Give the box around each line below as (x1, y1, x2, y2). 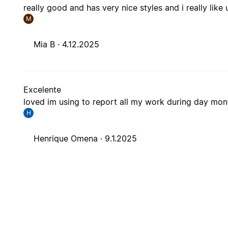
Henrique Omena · (34, 133, 105, 144)
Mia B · (34, 39, 63, 50)
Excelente (23, 84, 62, 95)
